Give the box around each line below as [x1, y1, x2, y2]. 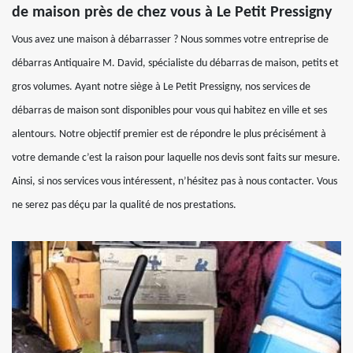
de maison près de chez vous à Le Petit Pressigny [12, 4, 332, 20]
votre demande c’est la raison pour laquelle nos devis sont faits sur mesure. [12, 151, 340, 164]
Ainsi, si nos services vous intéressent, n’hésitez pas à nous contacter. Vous [12, 175, 337, 188]
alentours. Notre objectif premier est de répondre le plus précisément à [12, 128, 326, 140]
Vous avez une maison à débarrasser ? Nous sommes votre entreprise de [12, 33, 329, 46]
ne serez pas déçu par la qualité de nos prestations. [12, 199, 236, 211]
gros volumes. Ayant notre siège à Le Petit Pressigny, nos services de [12, 80, 310, 93]
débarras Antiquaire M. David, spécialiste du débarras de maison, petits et [12, 57, 339, 69]
